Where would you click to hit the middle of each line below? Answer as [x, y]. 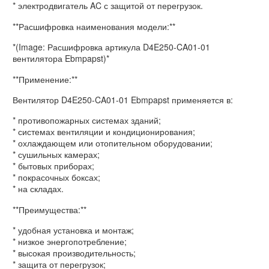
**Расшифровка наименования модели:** [94, 26]
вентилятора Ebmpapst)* [61, 59]
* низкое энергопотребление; [70, 242]
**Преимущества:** [50, 209]
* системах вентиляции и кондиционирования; [104, 132]
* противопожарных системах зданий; [87, 120]
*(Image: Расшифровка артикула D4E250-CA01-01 [111, 47]
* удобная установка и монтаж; [73, 230]
